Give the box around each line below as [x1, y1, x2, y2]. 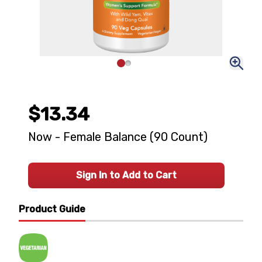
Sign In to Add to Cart [76, 170, 177, 181]
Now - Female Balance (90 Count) [28, 130, 208, 144]
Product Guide [19, 204, 85, 215]
